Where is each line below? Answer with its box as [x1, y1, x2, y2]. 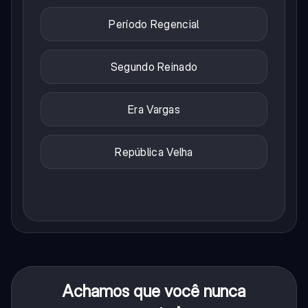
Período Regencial [109, 17, 199, 32]
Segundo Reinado [110, 60, 198, 74]
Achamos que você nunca [62, 281, 246, 302]
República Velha [115, 145, 193, 159]
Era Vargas [128, 102, 180, 117]
